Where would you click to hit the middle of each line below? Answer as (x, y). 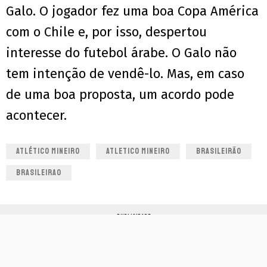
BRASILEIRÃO (219, 151)
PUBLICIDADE (133, 216)
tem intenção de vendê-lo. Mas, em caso (125, 73)
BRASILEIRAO (39, 172)
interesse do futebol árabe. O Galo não (121, 52)
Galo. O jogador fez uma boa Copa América (132, 11)
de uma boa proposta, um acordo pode (120, 94)
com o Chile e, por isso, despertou (106, 32)
